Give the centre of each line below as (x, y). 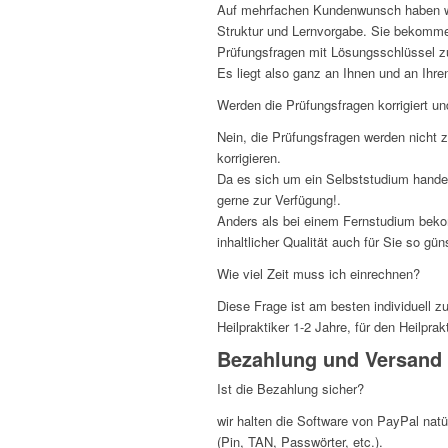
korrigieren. (249, 158)
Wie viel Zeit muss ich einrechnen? (318, 274)
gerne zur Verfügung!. (279, 200)
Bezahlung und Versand (329, 359)
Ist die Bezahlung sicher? (290, 389)
